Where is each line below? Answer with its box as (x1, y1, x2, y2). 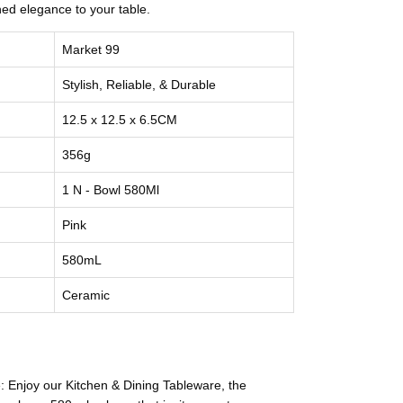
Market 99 (62, 41, 120, 57)
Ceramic (62, 287, 110, 302)
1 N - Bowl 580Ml (62, 182, 159, 197)
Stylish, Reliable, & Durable (62, 76, 216, 92)
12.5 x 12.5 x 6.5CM (62, 112, 177, 127)
